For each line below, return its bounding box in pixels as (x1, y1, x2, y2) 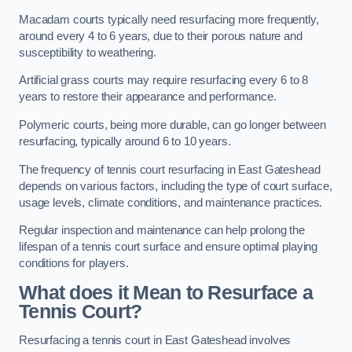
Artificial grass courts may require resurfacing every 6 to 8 (19, 74, 309, 87)
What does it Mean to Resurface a (19, 281, 313, 303)
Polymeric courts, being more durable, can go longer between (19, 119, 326, 132)
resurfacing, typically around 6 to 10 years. (19, 135, 231, 148)
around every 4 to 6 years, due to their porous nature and (19, 29, 302, 42)
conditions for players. (19, 257, 129, 270)
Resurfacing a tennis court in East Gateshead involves (19, 334, 291, 347)
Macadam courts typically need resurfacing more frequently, (19, 13, 319, 26)
